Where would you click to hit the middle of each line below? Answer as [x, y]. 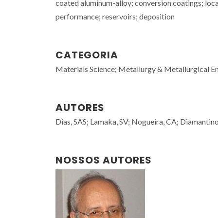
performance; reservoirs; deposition [115, 16]
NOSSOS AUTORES [104, 160]
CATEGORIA [87, 55]
